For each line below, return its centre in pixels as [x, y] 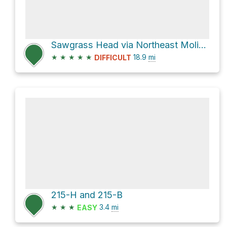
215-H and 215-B [87, 195]
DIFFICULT [113, 58]
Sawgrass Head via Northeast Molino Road [202, 45]
